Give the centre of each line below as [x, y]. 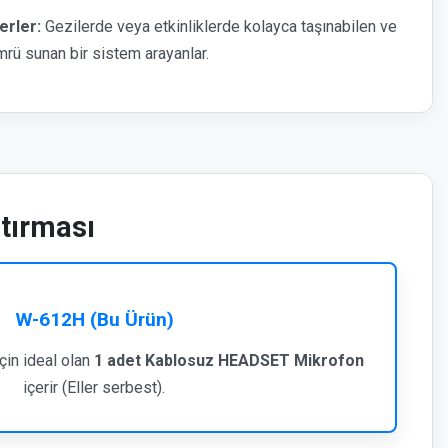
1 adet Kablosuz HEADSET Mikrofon [228, 360]
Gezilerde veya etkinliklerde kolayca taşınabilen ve [219, 26]
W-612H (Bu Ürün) [94, 319]
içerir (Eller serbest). [94, 387]
